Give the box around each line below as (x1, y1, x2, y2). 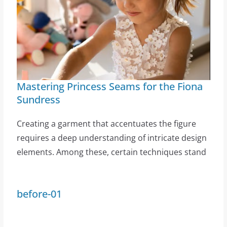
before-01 (16, 187, 62, 201)
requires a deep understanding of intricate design (16, 132, 207, 143)
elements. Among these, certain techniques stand (16, 146, 206, 158)
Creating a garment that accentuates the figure (16, 118, 196, 129)
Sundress (16, 93, 60, 106)
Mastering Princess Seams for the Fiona (16, 80, 203, 93)
